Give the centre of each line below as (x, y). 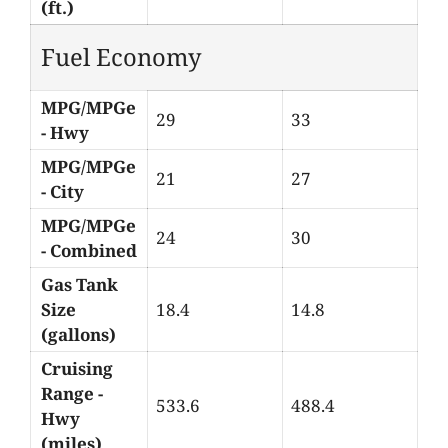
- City (62, 191)
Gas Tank (79, 284)
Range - (72, 393)
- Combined (89, 250)
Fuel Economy (121, 56)
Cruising (77, 368)
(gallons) (78, 334)
